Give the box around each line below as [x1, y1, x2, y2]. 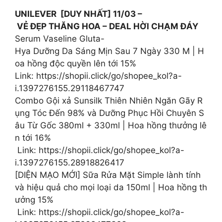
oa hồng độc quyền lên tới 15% [15, 58, 136, 68]
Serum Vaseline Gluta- [15, 33, 105, 44]
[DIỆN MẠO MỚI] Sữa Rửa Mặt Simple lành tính [15, 169, 203, 180]
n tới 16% [15, 132, 51, 143]
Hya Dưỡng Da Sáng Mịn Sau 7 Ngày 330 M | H [15, 46, 204, 56]
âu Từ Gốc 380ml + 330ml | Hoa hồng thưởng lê [15, 120, 207, 130]
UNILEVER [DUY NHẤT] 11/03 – [15, 8, 142, 19]
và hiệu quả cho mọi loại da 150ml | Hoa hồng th [15, 182, 207, 192]
